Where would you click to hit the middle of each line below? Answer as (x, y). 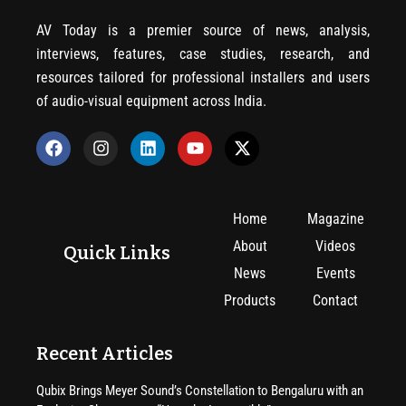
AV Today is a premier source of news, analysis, (203, 30)
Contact (336, 300)
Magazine (335, 218)
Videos (336, 246)
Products (250, 300)
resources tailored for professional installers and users (203, 77)
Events (335, 273)
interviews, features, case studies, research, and (203, 53)
